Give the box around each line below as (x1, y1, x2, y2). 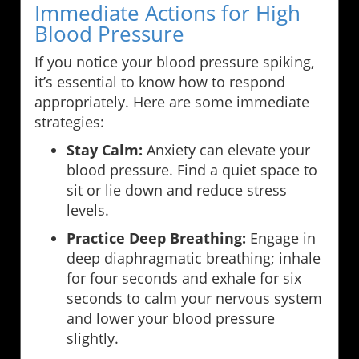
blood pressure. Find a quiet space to (67, 160, 317, 180)
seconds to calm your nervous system (67, 288, 322, 309)
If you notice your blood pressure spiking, (34, 52, 314, 72)
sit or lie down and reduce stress (67, 180, 287, 200)
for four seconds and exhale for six (67, 268, 301, 288)
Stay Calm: (67, 140, 143, 160)
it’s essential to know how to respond (34, 72, 285, 92)
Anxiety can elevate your (143, 140, 310, 160)
